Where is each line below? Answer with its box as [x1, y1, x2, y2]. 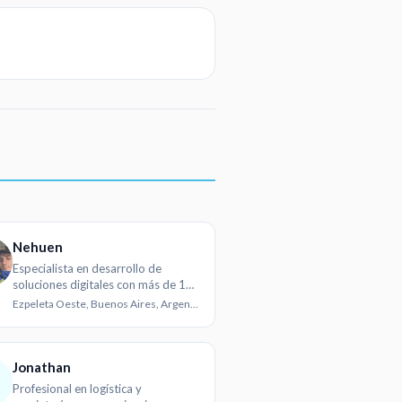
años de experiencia [13, 293, 118, 309]
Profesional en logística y [13, 381, 143, 397]
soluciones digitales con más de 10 [13, 277, 194, 293]
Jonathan [13, 359, 72, 376]
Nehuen [13, 239, 64, 256]
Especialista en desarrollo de [13, 261, 162, 276]
